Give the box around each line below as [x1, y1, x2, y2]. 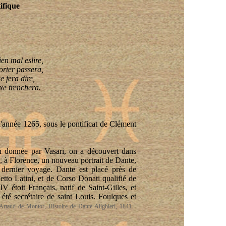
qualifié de [99, 174, 136, 183]
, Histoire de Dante [44, 203, 94, 210]
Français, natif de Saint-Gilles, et [25, 183, 137, 192]
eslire [24, 56, 41, 65]
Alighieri [94, 203, 116, 210]
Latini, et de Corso [12, 174, 78, 183]
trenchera [9, 83, 39, 92]
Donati [78, 174, 100, 183]
